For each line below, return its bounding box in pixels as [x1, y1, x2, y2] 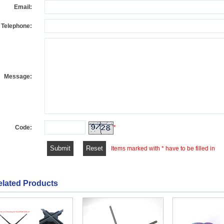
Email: [14, 3, 32, 10]
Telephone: [1, 22, 32, 29]
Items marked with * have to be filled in [111, 145, 215, 152]
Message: [4, 73, 32, 80]
